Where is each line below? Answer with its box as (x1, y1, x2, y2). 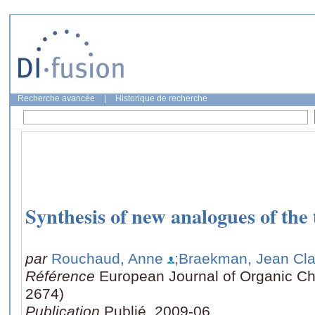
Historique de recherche (115, 94, 207, 103)
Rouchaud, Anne (51, 250, 163, 266)
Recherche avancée (18, 94, 95, 103)
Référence (25, 267, 99, 284)
